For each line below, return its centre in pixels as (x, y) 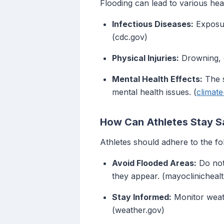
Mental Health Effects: (157, 79)
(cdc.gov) (130, 37)
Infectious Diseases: (153, 24)
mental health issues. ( (154, 92)
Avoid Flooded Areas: (154, 163)
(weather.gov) (138, 210)
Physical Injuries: (145, 58)
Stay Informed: (142, 197)
